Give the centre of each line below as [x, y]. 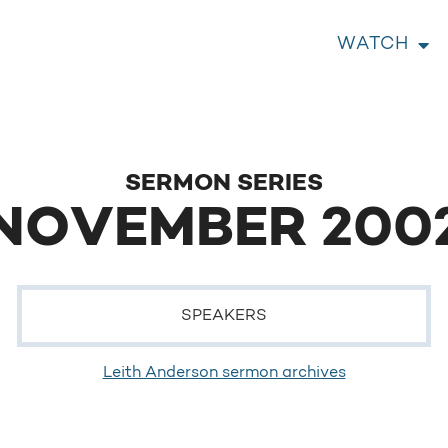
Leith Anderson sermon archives [224, 373]
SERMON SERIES [224, 184]
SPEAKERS [223, 316]
